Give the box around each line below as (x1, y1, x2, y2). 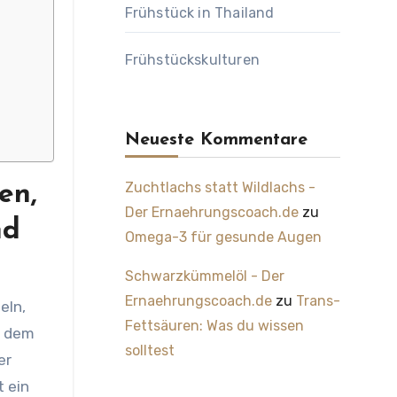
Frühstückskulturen (124, 51, 261, 68)
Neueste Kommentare (124, 131, 307, 149)
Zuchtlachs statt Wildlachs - (124, 179, 315, 196)
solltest (124, 342, 175, 359)
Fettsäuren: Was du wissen (124, 317, 304, 334)
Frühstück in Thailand (124, 4, 275, 21)
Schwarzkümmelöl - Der (124, 268, 284, 284)
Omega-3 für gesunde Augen (124, 229, 322, 245)
